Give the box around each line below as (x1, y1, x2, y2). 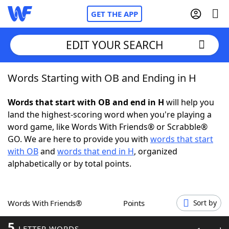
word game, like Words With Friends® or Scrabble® (8, 121, 208, 132)
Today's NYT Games (28, 184, 106, 195)
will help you (164, 97, 214, 108)
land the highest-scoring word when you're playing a (8, 109, 212, 120)
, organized (134, 146, 177, 157)
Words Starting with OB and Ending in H (8, 71, 196, 85)
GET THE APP (91, 9, 138, 19)
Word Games (28, 212, 81, 223)
